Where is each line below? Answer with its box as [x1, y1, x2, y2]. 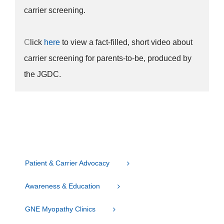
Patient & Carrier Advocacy [25, 158, 109, 167]
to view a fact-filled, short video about [59, 37, 192, 46]
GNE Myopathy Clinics [25, 205, 95, 213]
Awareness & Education [25, 181, 100, 190]
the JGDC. [23, 69, 61, 78]
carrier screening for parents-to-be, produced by [23, 53, 191, 62]
